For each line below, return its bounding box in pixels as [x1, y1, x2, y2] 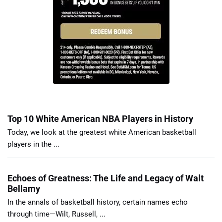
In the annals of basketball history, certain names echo [7, 197, 188, 207]
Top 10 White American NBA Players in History [7, 113, 193, 124]
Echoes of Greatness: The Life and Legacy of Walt [7, 172, 204, 183]
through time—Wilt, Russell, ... [7, 209, 106, 219]
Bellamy [7, 183, 40, 194]
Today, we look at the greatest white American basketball [7, 127, 196, 137]
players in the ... [7, 139, 59, 149]
